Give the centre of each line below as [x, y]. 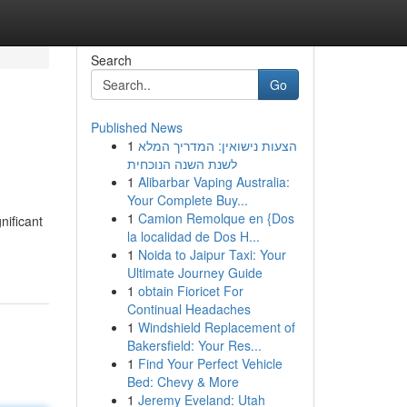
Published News [136, 127]
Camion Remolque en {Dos [216, 218]
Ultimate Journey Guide [194, 273]
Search [111, 60]
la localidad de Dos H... [193, 236]
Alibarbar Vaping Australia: [213, 182]
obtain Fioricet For [190, 291]
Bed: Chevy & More [183, 382]
